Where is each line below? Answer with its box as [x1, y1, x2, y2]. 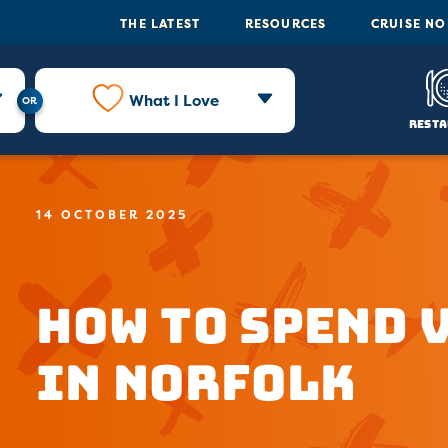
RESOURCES [244, 14, 327, 32]
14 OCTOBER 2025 [36, 206, 188, 223]
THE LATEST [120, 14, 201, 32]
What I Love [128, 89, 219, 111]
